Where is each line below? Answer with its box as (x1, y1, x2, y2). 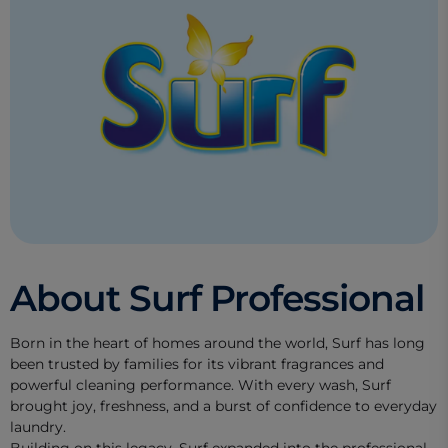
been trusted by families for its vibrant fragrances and (10, 354, 384, 373)
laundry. (10, 417, 66, 436)
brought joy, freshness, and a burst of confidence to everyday (10, 396, 437, 415)
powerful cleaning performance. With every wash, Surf (10, 375, 391, 394)
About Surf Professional (10, 275, 424, 320)
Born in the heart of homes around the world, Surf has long (10, 333, 425, 352)
